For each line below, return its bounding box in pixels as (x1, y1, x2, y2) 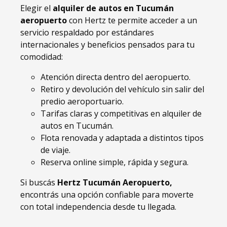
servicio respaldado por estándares (20, 27, 154, 39)
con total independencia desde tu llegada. (20, 201, 176, 213)
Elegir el (20, 3, 53, 14)
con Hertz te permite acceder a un (67, 15, 197, 26)
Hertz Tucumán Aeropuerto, (57, 177, 172, 188)
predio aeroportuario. (41, 96, 124, 107)
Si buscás (20, 177, 57, 188)
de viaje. (41, 144, 70, 156)
